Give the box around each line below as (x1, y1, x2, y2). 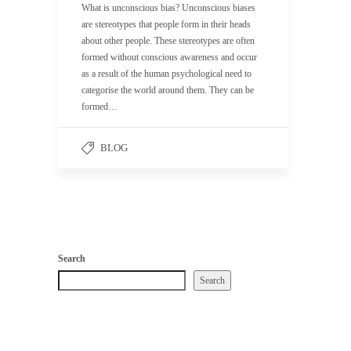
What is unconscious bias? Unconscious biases (81, 2, 255, 13)
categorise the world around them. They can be (81, 84, 254, 96)
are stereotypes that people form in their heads (81, 18, 251, 30)
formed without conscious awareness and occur (81, 51, 257, 63)
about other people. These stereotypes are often (81, 34, 255, 46)
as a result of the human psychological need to (81, 67, 251, 79)
